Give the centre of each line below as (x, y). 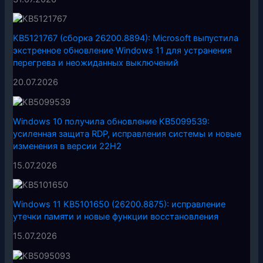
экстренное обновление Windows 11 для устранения (123, 51)
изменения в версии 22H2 (68, 146)
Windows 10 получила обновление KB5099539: (112, 121)
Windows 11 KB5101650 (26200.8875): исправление (119, 205)
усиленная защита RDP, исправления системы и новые (127, 134)
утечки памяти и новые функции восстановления (116, 217)
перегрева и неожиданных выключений (96, 63)
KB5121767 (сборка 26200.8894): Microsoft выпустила (126, 38)
